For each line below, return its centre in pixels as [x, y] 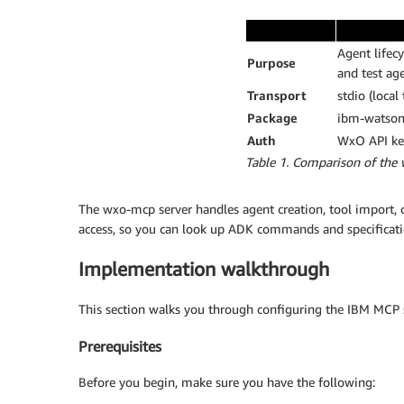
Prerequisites [120, 346]
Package [272, 117]
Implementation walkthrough [204, 269]
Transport [277, 95]
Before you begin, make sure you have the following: [227, 382]
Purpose [271, 62]
